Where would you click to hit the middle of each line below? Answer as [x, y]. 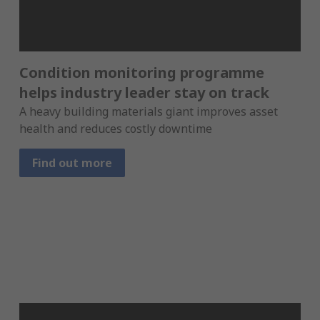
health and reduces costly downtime [115, 129]
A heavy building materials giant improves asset [148, 112]
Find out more [72, 163]
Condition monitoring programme [141, 73]
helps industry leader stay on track [144, 93]
